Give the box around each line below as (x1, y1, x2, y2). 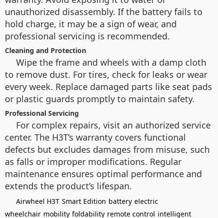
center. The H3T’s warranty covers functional (5, 131, 186, 143)
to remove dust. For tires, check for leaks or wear (5, 69, 207, 80)
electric (134, 197, 158, 206)
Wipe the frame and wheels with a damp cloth (16, 56, 206, 68)
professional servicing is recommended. (5, 30, 170, 42)
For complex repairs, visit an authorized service (16, 119, 211, 131)
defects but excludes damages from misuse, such (5, 144, 210, 155)
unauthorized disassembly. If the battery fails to (5, 6, 202, 18)
